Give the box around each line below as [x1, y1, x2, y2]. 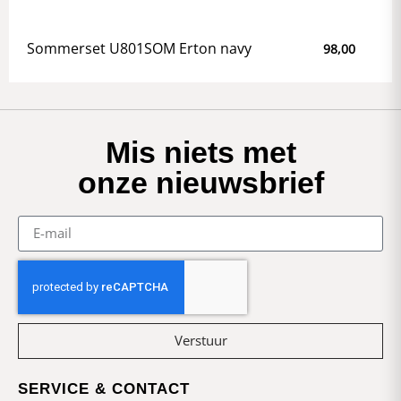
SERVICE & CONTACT [18, 380, 190, 397]
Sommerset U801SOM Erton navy [27, 38, 252, 58]
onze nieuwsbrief [77, 165, 324, 200]
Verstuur [174, 331, 227, 350]
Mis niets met [105, 134, 296, 169]
